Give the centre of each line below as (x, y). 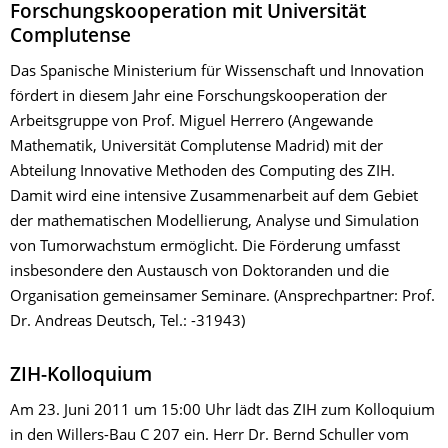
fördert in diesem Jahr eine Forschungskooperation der (198, 97)
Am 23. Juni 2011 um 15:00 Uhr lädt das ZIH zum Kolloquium (222, 411)
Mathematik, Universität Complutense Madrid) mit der (196, 147)
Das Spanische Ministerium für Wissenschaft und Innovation (217, 72)
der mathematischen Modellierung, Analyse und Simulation (214, 222)
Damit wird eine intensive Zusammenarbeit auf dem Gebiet (214, 197)
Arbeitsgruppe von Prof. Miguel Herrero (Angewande (191, 122)
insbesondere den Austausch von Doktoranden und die (199, 272)
